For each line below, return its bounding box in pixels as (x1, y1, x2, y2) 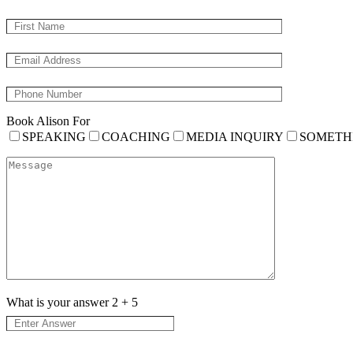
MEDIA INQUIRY (186, 130, 284, 144)
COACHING (102, 130, 170, 144)
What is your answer (6, 295, 112, 310)
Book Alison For (6, 114, 90, 128)
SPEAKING (22, 130, 86, 144)
